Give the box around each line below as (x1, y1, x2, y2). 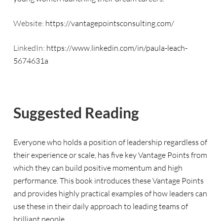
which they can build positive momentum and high (13, 163, 183, 173)
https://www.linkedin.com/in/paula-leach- (46, 43, 187, 53)
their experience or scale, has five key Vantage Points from (13, 150, 207, 160)
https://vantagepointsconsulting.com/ (45, 18, 174, 28)
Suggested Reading (13, 104, 139, 121)
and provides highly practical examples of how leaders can (13, 188, 207, 198)
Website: (13, 18, 45, 28)
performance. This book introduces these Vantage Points (13, 176, 204, 185)
